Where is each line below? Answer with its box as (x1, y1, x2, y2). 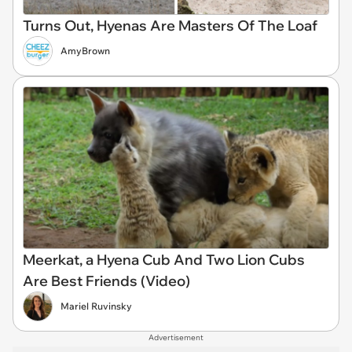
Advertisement (148, 332, 203, 343)
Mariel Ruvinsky (60, 300, 132, 312)
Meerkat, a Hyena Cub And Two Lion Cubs (23, 251, 305, 269)
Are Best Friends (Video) (23, 272, 190, 290)
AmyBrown (60, 45, 110, 57)
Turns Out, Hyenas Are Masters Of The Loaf (23, 16, 317, 35)
